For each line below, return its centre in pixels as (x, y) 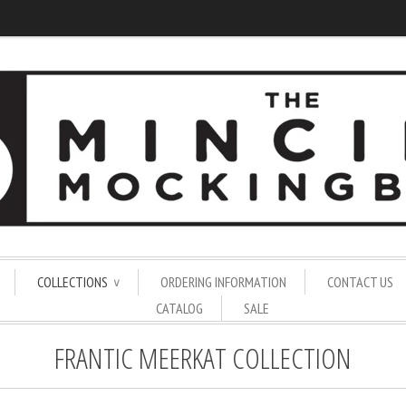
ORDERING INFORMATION (223, 282)
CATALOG (179, 308)
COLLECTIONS (74, 282)
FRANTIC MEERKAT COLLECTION (203, 358)
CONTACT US (360, 282)
